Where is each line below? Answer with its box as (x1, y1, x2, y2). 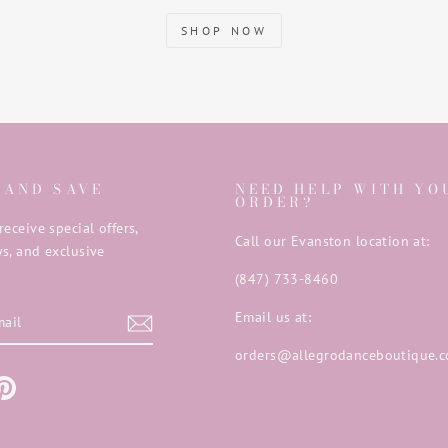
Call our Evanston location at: (235, 230, 430, 250)
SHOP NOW (180, 22, 268, 38)
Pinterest (14, 375, 74, 395)
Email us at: (235, 306, 312, 326)
